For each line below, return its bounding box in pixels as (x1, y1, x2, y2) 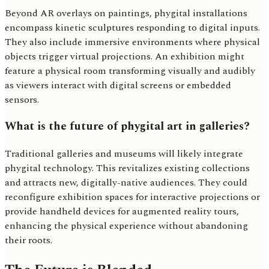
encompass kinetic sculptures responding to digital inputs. (5, 20, 260, 35)
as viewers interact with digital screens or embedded (5, 77, 231, 92)
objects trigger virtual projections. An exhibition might (5, 49, 244, 64)
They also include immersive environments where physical (5, 34, 260, 49)
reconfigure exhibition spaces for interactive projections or (5, 190, 260, 205)
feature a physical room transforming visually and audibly (5, 63, 255, 78)
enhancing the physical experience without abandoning (5, 219, 248, 234)
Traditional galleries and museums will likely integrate (5, 147, 243, 162)
